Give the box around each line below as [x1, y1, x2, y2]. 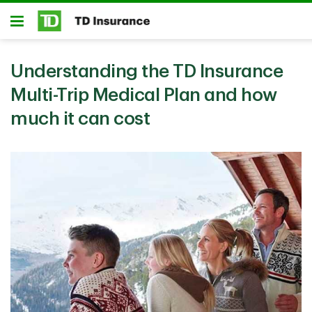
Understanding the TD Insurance [10, 63, 283, 81]
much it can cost [10, 110, 150, 128]
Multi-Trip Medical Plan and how [10, 86, 277, 104]
